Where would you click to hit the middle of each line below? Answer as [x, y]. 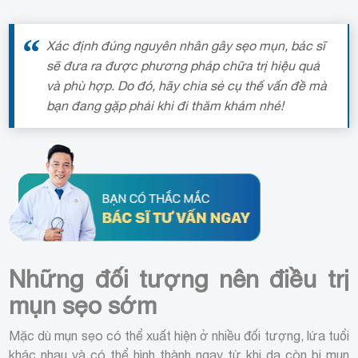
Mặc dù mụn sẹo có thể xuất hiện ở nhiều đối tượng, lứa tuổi [179, 335]
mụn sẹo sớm [83, 304]
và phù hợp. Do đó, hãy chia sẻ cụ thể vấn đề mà [187, 85]
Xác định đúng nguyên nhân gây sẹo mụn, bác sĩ [186, 45]
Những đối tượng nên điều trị [179, 278]
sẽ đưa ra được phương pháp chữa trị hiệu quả [183, 65]
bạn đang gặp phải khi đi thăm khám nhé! [165, 105]
